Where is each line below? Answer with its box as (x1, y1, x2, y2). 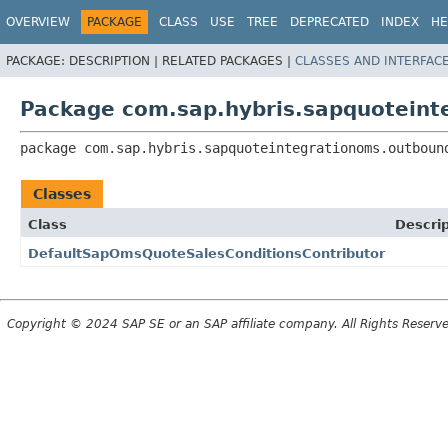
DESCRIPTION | (69, 53, 162, 68)
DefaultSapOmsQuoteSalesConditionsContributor (28, 245, 385, 261)
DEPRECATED (290, 15, 369, 29)
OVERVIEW (6, 15, 70, 29)
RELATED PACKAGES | (162, 53, 295, 68)
